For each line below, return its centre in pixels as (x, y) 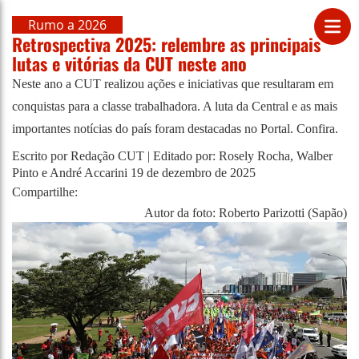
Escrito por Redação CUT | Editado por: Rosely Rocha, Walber (172, 156)
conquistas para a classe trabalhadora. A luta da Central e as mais (175, 106)
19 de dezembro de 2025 (193, 173)
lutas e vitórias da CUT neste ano (129, 63)
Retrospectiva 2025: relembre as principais (166, 44)
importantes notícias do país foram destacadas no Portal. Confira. (175, 129)
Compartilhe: (45, 192)
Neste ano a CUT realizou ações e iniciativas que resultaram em (173, 84)
